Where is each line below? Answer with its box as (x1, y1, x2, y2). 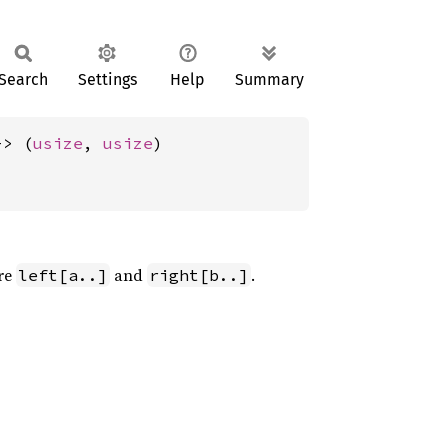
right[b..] (149, 265, 249, 285)
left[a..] (18, 265, 108, 285)
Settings (77, 70, 137, 89)
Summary (235, 70, 304, 89)
